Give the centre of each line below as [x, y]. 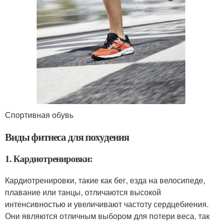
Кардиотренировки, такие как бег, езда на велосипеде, [105, 180]
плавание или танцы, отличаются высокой [83, 192]
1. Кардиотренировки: [49, 158]
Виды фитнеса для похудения [67, 137]
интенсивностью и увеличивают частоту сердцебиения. [107, 204]
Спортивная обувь [39, 114]
